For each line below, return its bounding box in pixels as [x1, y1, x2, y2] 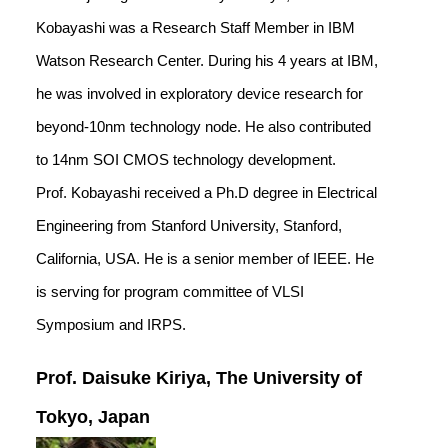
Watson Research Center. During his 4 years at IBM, [36, 52, 378, 69]
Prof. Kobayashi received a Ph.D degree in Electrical [36, 184, 377, 201]
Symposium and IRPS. [36, 316, 186, 333]
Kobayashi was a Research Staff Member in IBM [36, 19, 355, 36]
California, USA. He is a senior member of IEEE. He [36, 250, 374, 267]
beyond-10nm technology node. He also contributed [36, 118, 371, 135]
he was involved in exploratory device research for [36, 85, 363, 102]
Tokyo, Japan [36, 407, 150, 427]
